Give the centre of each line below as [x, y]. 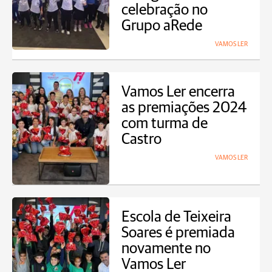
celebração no [165, 10]
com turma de [165, 124]
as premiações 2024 [184, 108]
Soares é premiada [178, 233]
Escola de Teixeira [176, 217]
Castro [141, 139]
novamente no [166, 249]
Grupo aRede [162, 26]
